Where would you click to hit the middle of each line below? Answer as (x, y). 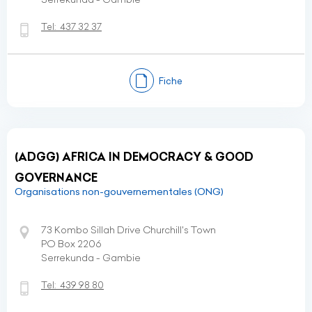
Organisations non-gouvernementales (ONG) (119, 192)
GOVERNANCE (56, 178)
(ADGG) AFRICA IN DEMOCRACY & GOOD (134, 157)
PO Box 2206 (71, 244)
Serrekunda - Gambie (91, 258)
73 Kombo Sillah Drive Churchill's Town (128, 230)
